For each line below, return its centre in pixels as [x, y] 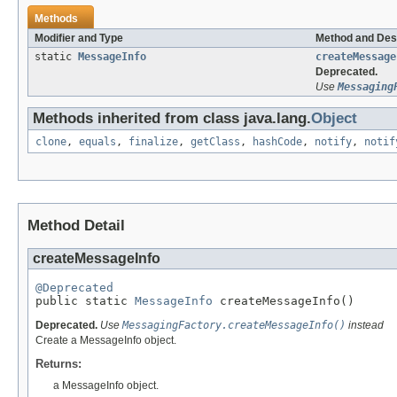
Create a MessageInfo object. [106, 340]
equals [97, 142]
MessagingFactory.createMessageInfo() [234, 325]
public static [85, 300]
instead [365, 325]
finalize [153, 142]
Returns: [58, 363]
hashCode [277, 142]
